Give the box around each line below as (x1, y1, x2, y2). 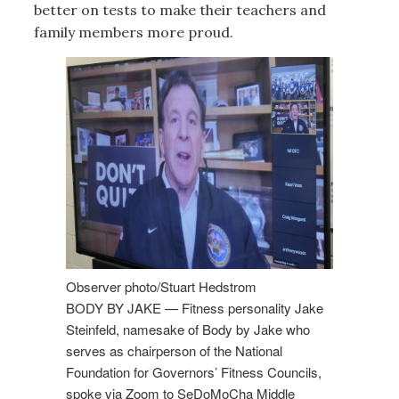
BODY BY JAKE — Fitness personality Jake (65, 297, 323, 317)
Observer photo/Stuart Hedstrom (65, 276, 256, 296)
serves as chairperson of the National (65, 340, 282, 360)
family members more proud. (33, 23, 233, 42)
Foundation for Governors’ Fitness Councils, (65, 362, 322, 381)
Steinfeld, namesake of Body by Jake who (65, 319, 310, 338)
